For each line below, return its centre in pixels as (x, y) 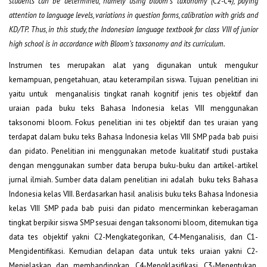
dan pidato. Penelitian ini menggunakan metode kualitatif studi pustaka (133, 151)
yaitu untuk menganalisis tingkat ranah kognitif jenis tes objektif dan (133, 94)
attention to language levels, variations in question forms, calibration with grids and (133, 15)
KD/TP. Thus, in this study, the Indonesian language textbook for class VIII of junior (133, 30)
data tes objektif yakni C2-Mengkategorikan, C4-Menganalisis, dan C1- (133, 237)
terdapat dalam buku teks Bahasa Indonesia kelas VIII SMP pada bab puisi (133, 137)
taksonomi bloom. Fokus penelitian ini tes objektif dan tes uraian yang (133, 123)
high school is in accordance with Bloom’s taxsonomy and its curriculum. (117, 44)
